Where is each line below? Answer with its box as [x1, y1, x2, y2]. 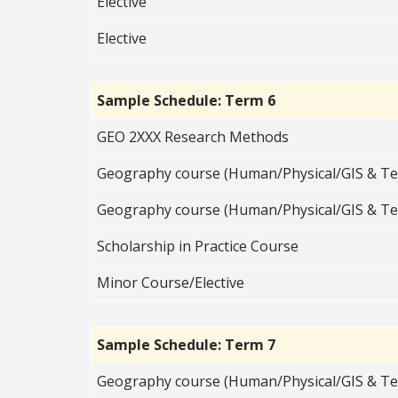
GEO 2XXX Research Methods [97, 126, 290, 147]
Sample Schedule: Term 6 [97, 90, 276, 110]
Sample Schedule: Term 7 [97, 334, 276, 354]
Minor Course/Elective [97, 272, 245, 292]
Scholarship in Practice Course [97, 235, 299, 256]
